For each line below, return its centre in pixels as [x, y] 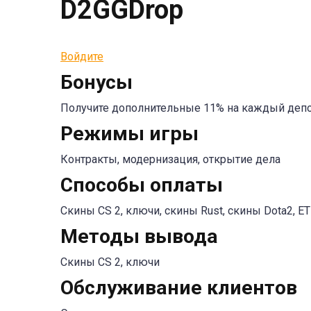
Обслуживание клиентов [179, 288]
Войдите [82, 57]
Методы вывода [139, 236]
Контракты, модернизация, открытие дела [170, 159]
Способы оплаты [142, 185]
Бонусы [96, 82]
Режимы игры [129, 134]
